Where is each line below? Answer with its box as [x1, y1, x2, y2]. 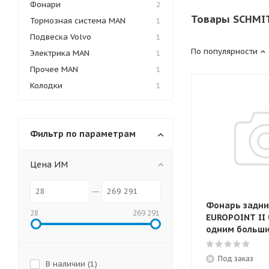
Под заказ [218, 254, 253, 263]
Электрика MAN [30, 48, 89, 58]
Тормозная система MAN [30, 16, 125, 26]
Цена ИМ [30, 159, 68, 170]
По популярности [191, 46, 258, 56]
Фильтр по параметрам [30, 128, 136, 139]
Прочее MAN [30, 64, 78, 74]
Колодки [30, 80, 62, 91]
